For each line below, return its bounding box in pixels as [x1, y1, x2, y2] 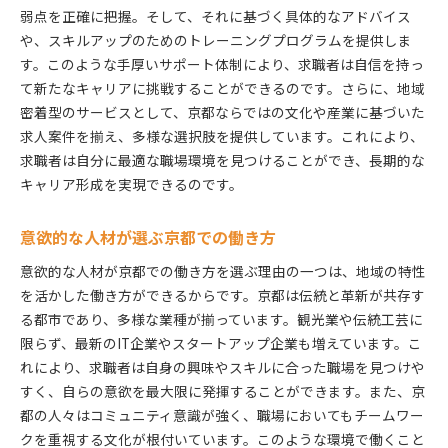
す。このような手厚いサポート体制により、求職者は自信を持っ [20, 53, 424, 74]
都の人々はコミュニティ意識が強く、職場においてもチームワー [20, 404, 424, 425]
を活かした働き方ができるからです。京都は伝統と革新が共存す [20, 284, 425, 305]
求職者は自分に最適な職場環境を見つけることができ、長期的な [20, 149, 425, 170]
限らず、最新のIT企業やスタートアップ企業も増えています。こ [20, 332, 422, 353]
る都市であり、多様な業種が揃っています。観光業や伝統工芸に [20, 308, 423, 329]
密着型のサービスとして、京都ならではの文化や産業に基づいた [20, 101, 425, 122]
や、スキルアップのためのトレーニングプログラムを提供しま [20, 29, 412, 50]
